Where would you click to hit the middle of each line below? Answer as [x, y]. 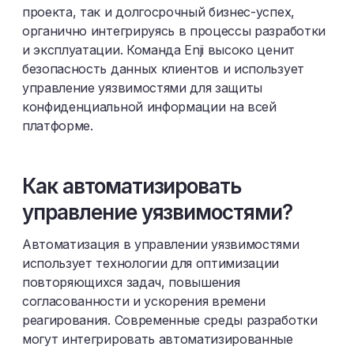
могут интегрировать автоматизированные [158, 339]
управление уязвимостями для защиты [143, 88]
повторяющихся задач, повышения [131, 282]
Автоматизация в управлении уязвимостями [161, 244]
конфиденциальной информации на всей [149, 107]
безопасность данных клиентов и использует [163, 69]
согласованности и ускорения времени [144, 301]
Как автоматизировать [132, 186]
